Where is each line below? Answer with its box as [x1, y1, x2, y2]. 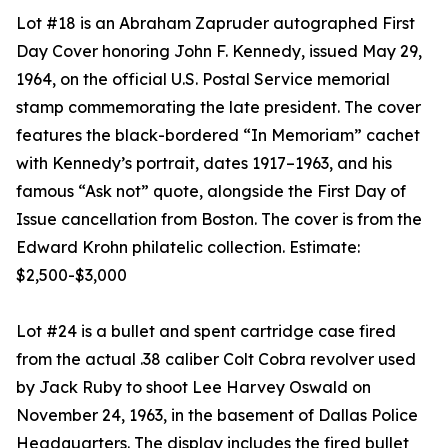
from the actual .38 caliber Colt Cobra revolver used [16, 348, 416, 369]
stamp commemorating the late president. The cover [16, 96, 421, 117]
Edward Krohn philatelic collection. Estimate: [16, 236, 360, 257]
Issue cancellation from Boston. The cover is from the [16, 208, 422, 229]
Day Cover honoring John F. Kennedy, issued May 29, [16, 40, 422, 61]
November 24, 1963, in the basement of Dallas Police [16, 404, 418, 425]
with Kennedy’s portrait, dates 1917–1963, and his [16, 152, 392, 173]
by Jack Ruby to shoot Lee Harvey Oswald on [16, 376, 371, 397]
